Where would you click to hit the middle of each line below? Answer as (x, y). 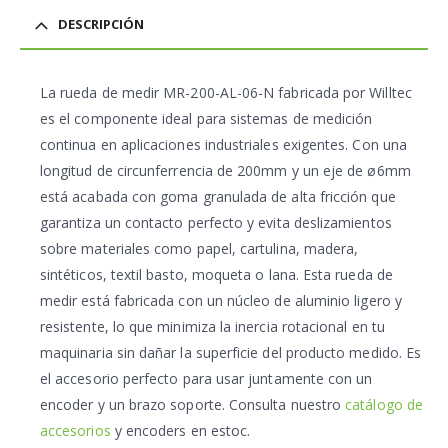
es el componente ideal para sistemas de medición (206, 119)
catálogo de (384, 405)
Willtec (390, 93)
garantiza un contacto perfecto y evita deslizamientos (216, 223)
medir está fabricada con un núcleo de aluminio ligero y (221, 301)
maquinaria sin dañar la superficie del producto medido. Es (231, 353)
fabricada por (322, 93)
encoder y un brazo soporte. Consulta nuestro (193, 405)
